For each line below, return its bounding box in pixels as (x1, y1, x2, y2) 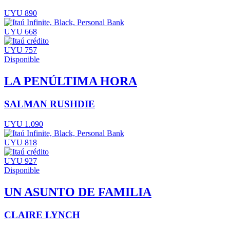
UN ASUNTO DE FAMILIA (4, 185, 151, 199)
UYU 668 (4, 27, 37, 36)
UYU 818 (4, 138, 37, 147)
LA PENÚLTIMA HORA (4, 74, 137, 88)
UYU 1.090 (4, 119, 43, 128)
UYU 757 (4, 46, 37, 55)
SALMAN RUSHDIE (4, 99, 95, 110)
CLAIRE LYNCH (4, 209, 80, 220)
